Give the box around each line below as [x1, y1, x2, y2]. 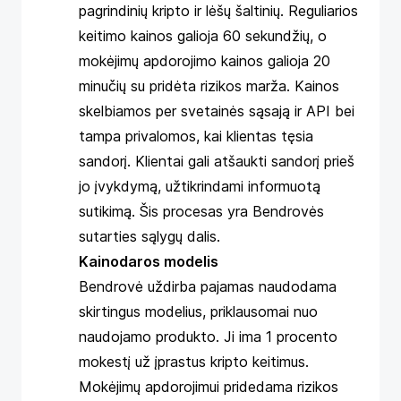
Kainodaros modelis [79, 252, 218, 270]
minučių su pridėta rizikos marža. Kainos [79, 77, 339, 95]
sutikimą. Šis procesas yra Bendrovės [79, 202, 324, 220]
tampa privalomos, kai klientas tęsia [79, 127, 313, 145]
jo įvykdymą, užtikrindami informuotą [79, 177, 320, 195]
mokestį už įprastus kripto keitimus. [79, 353, 309, 371]
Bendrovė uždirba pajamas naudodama [79, 277, 337, 295]
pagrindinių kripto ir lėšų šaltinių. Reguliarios [79, 2, 358, 20]
